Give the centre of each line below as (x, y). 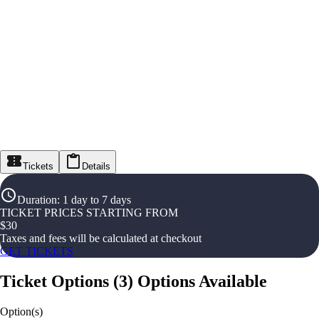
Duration (37, 200)
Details (96, 166)
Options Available (202, 281)
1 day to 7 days (97, 200)
